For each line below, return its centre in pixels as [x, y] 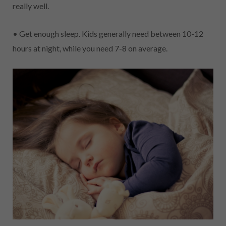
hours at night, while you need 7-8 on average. [90, 48]
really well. [31, 6]
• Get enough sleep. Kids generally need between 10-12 [108, 34]
